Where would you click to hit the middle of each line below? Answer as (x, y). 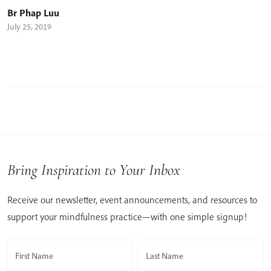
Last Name (165, 256)
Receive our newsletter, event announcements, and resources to (132, 199)
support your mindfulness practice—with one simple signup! (127, 216)
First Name (34, 256)
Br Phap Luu (33, 12)
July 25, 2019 (29, 26)
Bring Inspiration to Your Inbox (94, 169)
